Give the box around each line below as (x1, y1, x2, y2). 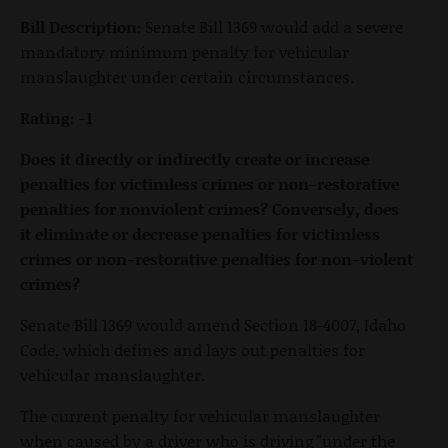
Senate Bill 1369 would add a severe (141, 14, 403, 38)
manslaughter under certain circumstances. (20, 64, 354, 88)
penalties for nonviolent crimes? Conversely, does (20, 196, 399, 220)
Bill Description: (20, 14, 141, 38)
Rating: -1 (20, 105, 92, 129)
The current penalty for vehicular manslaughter (20, 403, 380, 427)
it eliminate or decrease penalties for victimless (20, 221, 380, 245)
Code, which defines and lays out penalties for (20, 337, 365, 361)
